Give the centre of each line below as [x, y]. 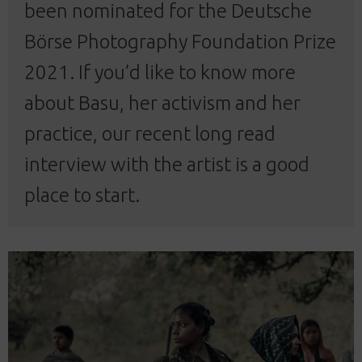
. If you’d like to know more [183, 72]
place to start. [82, 195]
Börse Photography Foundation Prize [180, 41]
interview [65, 164]
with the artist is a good [208, 164]
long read [235, 133]
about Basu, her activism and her [162, 103]
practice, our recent [109, 133]
